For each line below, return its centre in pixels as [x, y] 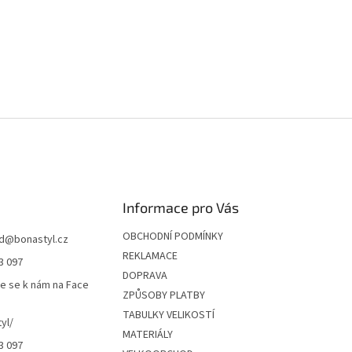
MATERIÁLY [147, 335]
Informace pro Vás [180, 208]
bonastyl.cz [41, 240]
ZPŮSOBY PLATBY [163, 296]
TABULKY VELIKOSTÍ [168, 315]
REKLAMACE [150, 257]
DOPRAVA [145, 276]
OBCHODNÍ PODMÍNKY [172, 237]
